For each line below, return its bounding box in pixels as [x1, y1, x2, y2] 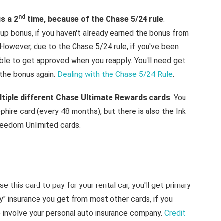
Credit [164, 208, 185, 218]
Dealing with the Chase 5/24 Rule [57, 69, 173, 79]
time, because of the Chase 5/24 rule [25, 14, 163, 24]
